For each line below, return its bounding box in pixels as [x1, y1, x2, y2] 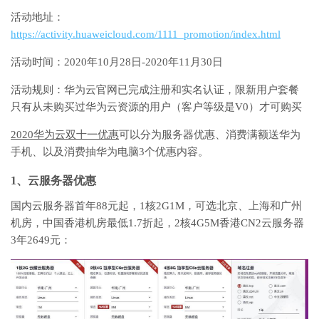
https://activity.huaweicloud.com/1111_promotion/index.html [11, 28, 281, 40]
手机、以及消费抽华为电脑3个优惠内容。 [11, 145, 209, 157]
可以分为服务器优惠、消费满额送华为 [119, 128, 300, 140]
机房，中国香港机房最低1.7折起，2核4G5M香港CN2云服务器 [11, 216, 304, 229]
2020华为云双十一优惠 [11, 128, 119, 140]
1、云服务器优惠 [11, 174, 96, 187]
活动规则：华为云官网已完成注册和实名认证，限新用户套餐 [11, 83, 299, 95]
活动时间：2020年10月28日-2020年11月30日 [11, 56, 223, 68]
